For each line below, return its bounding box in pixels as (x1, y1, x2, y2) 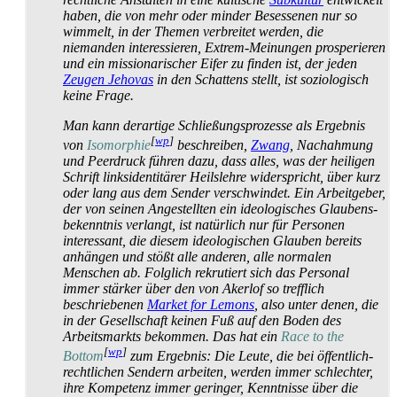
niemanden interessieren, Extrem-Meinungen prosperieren (63, 39, 385, 55)
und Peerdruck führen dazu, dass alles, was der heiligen (63, 153, 375, 169)
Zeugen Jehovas (63, 71, 153, 87)
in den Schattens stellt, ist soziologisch (153, 71, 369, 87)
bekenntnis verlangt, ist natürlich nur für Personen (63, 217, 345, 233)
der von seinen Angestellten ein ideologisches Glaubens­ (63, 201, 378, 217)
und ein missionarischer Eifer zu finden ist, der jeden (63, 55, 357, 71)
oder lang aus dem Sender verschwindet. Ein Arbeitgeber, (63, 185, 385, 201)
